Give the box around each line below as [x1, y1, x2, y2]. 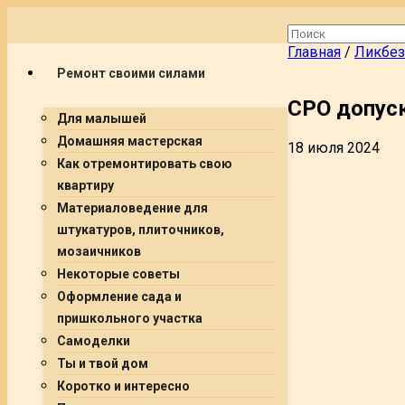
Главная [287, 43, 341, 61]
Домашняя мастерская [57, 134, 202, 148]
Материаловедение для [57, 201, 208, 215]
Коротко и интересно [57, 379, 190, 393]
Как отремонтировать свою [57, 156, 232, 171]
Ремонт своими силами [57, 66, 205, 80]
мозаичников [57, 244, 141, 259]
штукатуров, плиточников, [57, 222, 224, 237]
